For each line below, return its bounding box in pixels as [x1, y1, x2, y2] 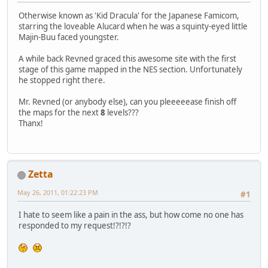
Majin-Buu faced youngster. [19, 31, 119, 42]
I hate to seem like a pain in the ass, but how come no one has [19, 209, 243, 221]
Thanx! [19, 117, 43, 129]
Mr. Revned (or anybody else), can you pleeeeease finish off [19, 96, 236, 107]
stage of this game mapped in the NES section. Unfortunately [19, 63, 242, 75]
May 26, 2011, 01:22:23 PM [17, 188, 98, 197]
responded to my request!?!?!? [19, 220, 131, 232]
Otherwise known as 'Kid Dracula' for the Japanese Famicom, [19, 10, 239, 21]
